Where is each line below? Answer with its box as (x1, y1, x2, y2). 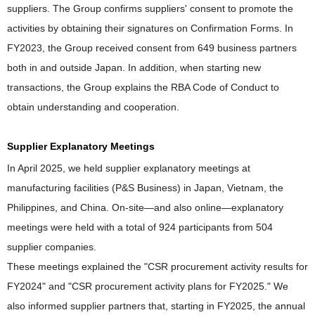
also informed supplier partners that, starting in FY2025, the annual (7, 300, 305, 311)
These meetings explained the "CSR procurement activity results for (7, 260, 308, 272)
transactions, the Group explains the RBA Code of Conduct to (7, 81, 279, 93)
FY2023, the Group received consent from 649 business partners (7, 41, 297, 53)
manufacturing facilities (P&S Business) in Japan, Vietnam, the (7, 181, 283, 193)
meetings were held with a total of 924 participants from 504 (7, 221, 273, 233)
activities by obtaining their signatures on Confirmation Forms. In (7, 22, 293, 34)
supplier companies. (7, 240, 96, 252)
